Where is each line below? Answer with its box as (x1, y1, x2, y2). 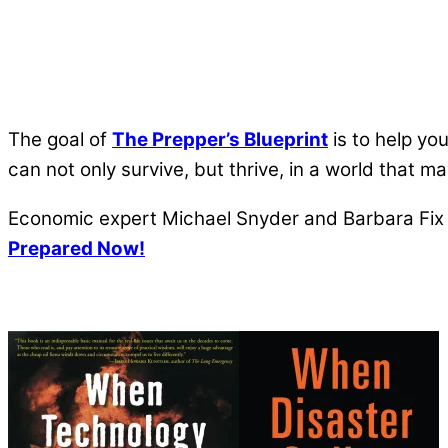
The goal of (8, 127, 112, 151)
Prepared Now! (8, 236, 145, 260)
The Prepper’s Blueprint (112, 127, 328, 151)
